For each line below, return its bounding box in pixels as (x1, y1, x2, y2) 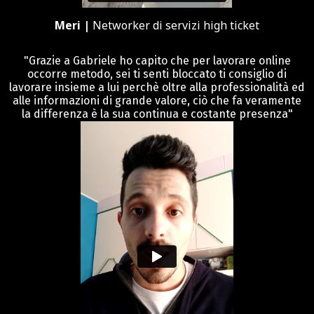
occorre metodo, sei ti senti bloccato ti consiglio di (27, 67, 287, 81)
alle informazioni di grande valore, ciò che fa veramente (13, 93, 301, 107)
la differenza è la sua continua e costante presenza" (21, 107, 293, 121)
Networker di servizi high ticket (93, 17, 259, 33)
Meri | (55, 17, 93, 33)
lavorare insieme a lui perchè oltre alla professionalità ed (9, 80, 305, 94)
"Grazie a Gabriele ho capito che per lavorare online (23, 53, 291, 67)
